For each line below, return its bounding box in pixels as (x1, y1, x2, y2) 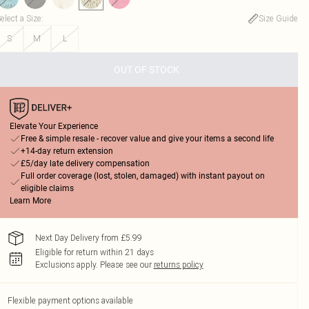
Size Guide (258, 13, 298, 23)
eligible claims (20, 183, 74, 193)
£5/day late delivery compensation (20, 159, 150, 168)
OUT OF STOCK (114, 64, 180, 75)
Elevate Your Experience (9, 121, 98, 131)
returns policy (153, 259, 203, 270)
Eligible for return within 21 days (34, 247, 154, 257)
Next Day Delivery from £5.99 (34, 232, 142, 243)
